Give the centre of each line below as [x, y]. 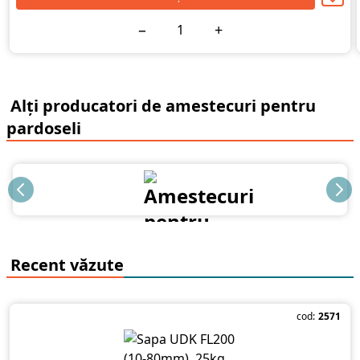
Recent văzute [65, 265]
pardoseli [44, 128]
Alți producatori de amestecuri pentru [161, 106]
